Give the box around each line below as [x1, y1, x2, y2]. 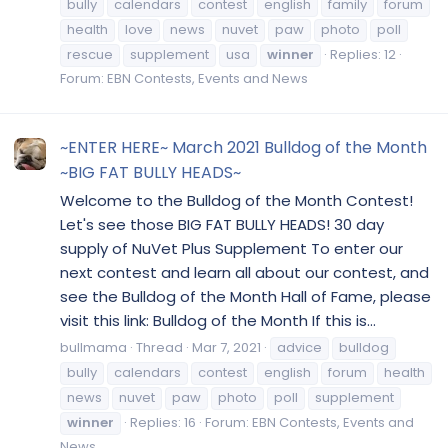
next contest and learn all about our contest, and [60, 261, 429, 283]
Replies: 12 [330, 44, 396, 64]
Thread [136, 337, 183, 357]
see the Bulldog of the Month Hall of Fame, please [60, 285, 431, 307]
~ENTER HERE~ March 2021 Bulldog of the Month [60, 136, 427, 160]
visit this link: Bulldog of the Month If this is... [60, 309, 376, 331]
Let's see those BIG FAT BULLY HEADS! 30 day [60, 213, 384, 235]
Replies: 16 [130, 412, 196, 432]
